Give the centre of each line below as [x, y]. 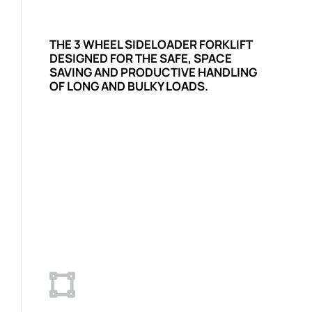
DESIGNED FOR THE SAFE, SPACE [141, 58]
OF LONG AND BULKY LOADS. [129, 86]
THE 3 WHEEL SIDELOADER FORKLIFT [151, 44]
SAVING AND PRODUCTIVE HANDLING [153, 72]
